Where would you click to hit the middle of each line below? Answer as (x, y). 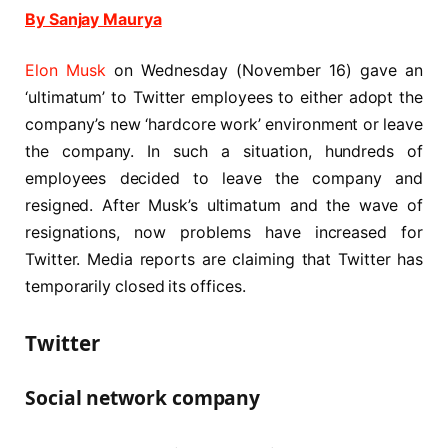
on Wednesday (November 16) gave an (264, 71)
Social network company (143, 398)
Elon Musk (65, 71)
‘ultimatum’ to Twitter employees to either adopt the (224, 98)
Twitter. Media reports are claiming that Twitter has (224, 260)
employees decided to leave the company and (224, 179)
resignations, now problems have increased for (224, 233)
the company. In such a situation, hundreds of (224, 152)
